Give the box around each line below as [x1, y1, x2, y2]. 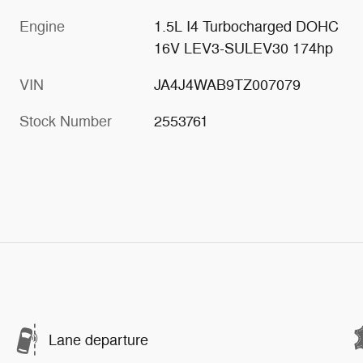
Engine [19, 18, 65, 36]
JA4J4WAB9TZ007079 [154, 76, 301, 95]
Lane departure [49, 331, 148, 349]
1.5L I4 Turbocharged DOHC [154, 18, 340, 36]
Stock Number [19, 113, 112, 131]
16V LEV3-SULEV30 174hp [154, 40, 334, 58]
